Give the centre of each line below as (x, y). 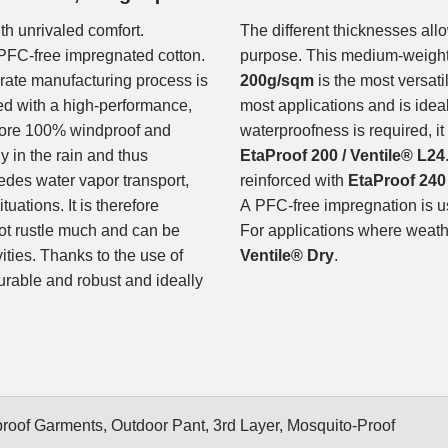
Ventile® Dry (287, 256)
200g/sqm (277, 81)
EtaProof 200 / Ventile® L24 (342, 156)
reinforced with (294, 181)
